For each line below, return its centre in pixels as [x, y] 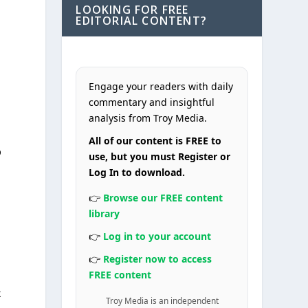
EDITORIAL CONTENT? [141, 21]
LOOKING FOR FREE [132, 10]
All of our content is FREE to [155, 141]
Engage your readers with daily [161, 86]
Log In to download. [137, 172]
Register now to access [158, 259]
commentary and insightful [152, 102]
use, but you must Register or [160, 156]
